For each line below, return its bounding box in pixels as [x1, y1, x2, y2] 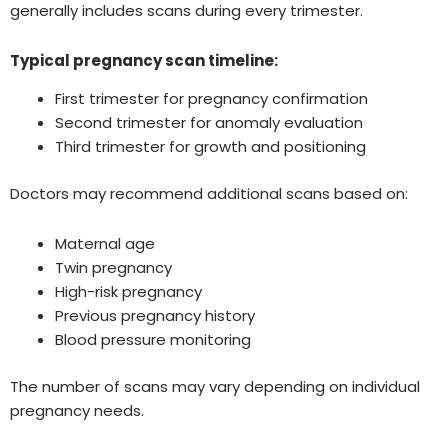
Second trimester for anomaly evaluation [55, 112, 363, 134]
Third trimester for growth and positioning [55, 136, 366, 158]
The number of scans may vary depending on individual [10, 375, 420, 397]
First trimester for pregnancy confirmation [55, 88, 368, 110]
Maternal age [55, 233, 155, 255]
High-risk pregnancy [55, 281, 202, 303]
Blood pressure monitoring [55, 329, 251, 351]
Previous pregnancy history [55, 305, 255, 327]
